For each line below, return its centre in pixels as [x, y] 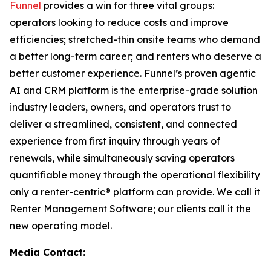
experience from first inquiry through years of [115, 141]
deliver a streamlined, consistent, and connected [123, 124]
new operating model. [61, 226]
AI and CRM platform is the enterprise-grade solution [134, 90]
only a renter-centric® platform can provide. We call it [135, 192]
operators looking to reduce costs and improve [119, 22]
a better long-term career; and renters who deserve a [135, 56]
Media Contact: [47, 252]
